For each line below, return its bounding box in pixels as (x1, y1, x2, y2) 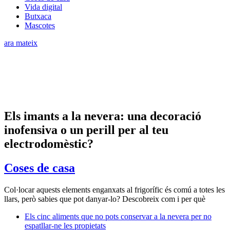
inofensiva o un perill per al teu (4, 123, 168, 137)
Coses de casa (4, 161, 75, 175)
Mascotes (25, 21, 55, 30)
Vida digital (25, 2, 62, 11)
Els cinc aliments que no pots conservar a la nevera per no (25, 212, 212, 221)
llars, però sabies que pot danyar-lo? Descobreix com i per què (4, 194, 205, 203)
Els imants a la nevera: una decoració (4, 109, 201, 123)
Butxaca (25, 11, 51, 21)
